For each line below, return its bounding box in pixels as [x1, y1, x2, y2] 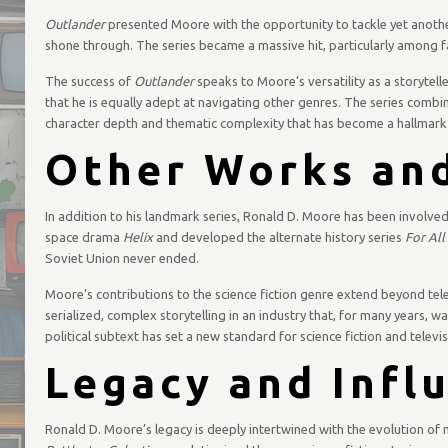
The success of [44, 74, 134, 88]
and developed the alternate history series [152, 230, 405, 244]
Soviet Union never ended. [44, 251, 199, 265]
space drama [44, 230, 123, 244]
